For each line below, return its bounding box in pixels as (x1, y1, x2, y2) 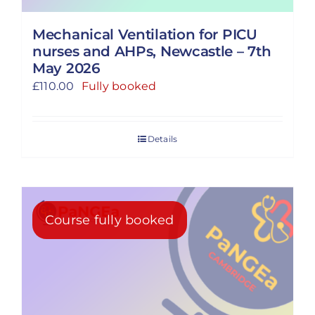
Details (147, 134, 178, 144)
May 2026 (32, 60, 101, 77)
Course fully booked (45, 212, 174, 228)
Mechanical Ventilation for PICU (32, 26, 257, 43)
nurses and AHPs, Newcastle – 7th (32, 43, 271, 60)
